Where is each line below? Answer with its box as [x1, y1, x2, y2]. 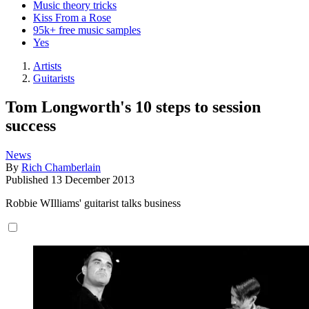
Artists [33, 59, 61, 72]
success [6, 117, 56, 135]
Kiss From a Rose [33, 11, 111, 23]
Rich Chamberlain [21, 161, 101, 174]
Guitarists [33, 72, 74, 84]
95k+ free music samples [33, 23, 141, 36]
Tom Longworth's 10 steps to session [6, 98, 261, 117]
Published [6, 174, 51, 186]
